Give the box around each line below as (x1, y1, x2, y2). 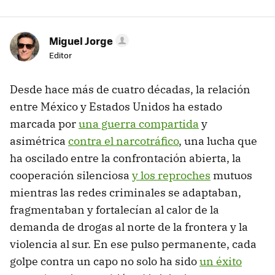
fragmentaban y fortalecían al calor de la (10, 203, 219, 217)
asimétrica (10, 134, 68, 149)
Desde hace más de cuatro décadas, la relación (10, 82, 250, 97)
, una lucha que (179, 134, 257, 149)
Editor (49, 49, 72, 61)
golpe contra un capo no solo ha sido (10, 254, 199, 269)
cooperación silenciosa (10, 168, 132, 183)
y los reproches (132, 168, 211, 183)
